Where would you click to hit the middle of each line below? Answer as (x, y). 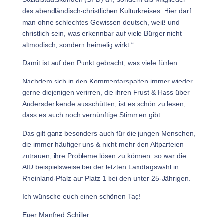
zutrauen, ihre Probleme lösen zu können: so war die (104, 156)
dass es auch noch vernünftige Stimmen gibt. (92, 115)
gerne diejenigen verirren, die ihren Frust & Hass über (106, 92)
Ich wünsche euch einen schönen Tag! (81, 196)
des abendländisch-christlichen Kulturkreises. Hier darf (106, 11)
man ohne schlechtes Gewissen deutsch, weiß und (101, 22)
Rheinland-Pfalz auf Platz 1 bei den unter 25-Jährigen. (106, 178)
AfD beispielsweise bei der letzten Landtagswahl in (100, 167)
